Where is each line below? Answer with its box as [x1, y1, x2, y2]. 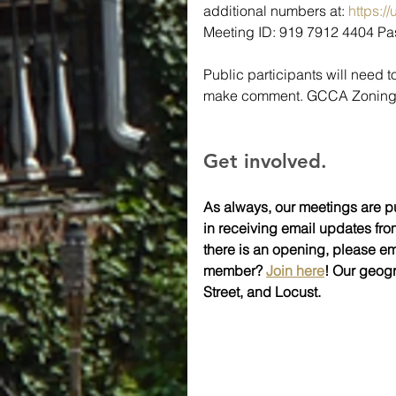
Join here [266, 261, 324, 279]
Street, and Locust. [203, 282, 321, 301]
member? [203, 261, 266, 279]
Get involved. [203, 148, 327, 173]
